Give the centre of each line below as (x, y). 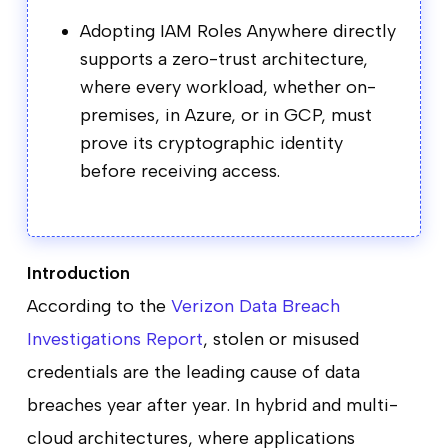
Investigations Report (114, 338)
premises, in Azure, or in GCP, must (225, 114)
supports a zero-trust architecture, (223, 58)
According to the (98, 305)
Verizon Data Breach (255, 305)
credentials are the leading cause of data (193, 371)
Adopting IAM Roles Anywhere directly (237, 30)
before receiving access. (179, 170)
